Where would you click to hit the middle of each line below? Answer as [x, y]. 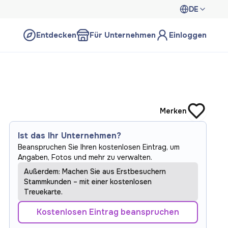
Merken [173, 111]
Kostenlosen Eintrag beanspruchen [108, 212]
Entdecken [56, 35]
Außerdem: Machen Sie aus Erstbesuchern [95, 172]
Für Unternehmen [123, 35]
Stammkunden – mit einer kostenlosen [88, 182]
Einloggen [188, 35]
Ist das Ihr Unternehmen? [69, 136]
